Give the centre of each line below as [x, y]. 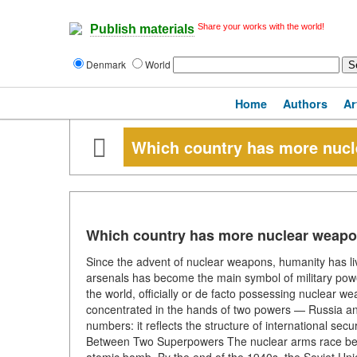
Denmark [107, 64]
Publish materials [142, 29]
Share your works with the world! [261, 26]
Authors [305, 104]
